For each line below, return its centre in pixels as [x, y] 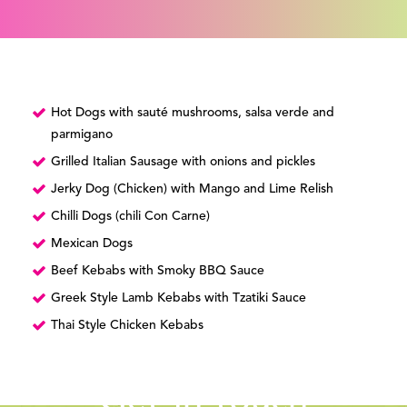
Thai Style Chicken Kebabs [127, 325]
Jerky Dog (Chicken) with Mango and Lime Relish [192, 189]
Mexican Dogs [92, 243]
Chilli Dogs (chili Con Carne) [130, 216]
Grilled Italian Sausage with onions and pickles [183, 162]
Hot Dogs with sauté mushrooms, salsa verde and [193, 113]
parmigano [82, 134]
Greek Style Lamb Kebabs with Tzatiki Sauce [179, 298]
